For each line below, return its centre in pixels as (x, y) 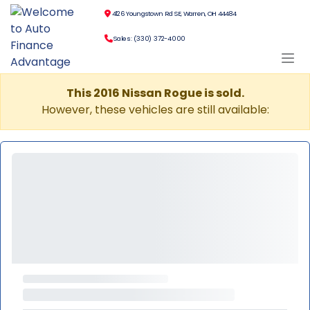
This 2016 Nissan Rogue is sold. (155, 93)
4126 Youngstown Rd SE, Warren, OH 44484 (173, 13)
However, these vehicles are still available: (155, 110)
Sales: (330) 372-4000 (149, 38)
